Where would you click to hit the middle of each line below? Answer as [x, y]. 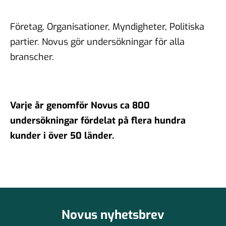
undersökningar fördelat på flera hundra [98, 120]
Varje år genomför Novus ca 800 [80, 105]
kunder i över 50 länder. [62, 135]
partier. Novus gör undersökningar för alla [97, 42]
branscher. [32, 57]
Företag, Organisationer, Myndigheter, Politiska [107, 26]
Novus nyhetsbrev [113, 215]
